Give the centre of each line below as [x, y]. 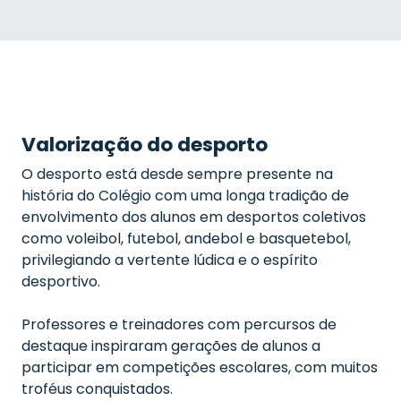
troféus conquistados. [97, 389]
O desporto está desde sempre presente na [177, 174]
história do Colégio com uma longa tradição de [185, 196]
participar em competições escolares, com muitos [200, 367]
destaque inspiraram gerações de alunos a [171, 346]
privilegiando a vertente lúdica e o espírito [170, 260]
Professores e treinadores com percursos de [179, 324]
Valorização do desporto [145, 145]
